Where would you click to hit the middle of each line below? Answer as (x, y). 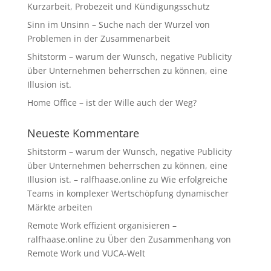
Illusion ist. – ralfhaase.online (87, 179)
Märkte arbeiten (60, 207)
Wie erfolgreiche (194, 179)
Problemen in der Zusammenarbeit (98, 38)
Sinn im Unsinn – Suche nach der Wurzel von (118, 24)
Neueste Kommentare (83, 133)
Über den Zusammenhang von (169, 239)
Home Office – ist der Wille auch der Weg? (112, 103)
